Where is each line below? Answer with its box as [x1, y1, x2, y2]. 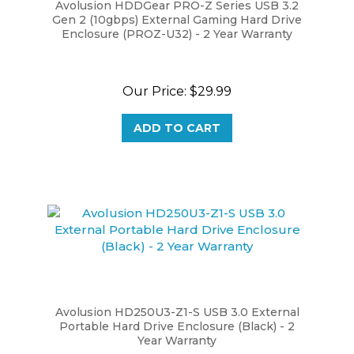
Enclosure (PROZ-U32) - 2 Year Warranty [62, 9, 292, 24]
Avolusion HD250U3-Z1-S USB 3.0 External [55, 288, 299, 302]
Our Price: [122, 66, 186, 81]
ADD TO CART [134, 104, 220, 118]
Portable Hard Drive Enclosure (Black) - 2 [59, 302, 295, 316]
